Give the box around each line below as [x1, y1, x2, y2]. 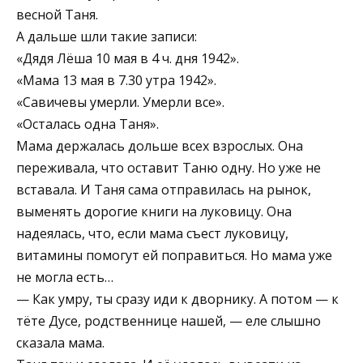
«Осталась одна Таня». [16, 114, 159, 133]
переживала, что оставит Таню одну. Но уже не [16, 158, 321, 177]
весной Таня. [16, 5, 98, 23]
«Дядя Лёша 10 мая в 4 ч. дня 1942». [16, 49, 239, 67]
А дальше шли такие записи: [16, 27, 197, 45]
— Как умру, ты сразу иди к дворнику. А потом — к [16, 289, 339, 308]
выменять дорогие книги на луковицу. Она [16, 202, 292, 220]
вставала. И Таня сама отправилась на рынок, [16, 180, 311, 199]
